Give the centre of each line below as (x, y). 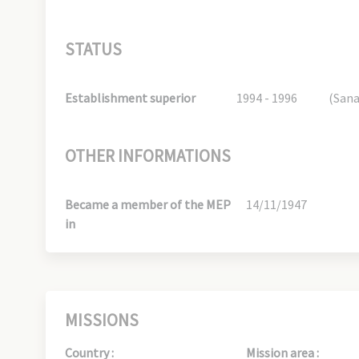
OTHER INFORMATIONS (148, 156)
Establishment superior (130, 98)
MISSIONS (102, 320)
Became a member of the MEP (148, 204)
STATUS (93, 49)
